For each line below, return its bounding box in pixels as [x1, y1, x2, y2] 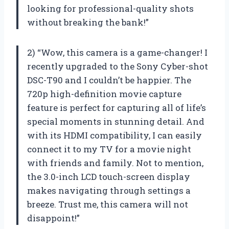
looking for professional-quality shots [27, 2, 194, 14]
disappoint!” [27, 212, 80, 224]
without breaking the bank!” [27, 16, 149, 28]
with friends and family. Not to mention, [27, 156, 203, 169]
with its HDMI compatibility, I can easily [27, 129, 202, 141]
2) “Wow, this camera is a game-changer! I [27, 46, 208, 58]
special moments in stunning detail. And [27, 115, 204, 127]
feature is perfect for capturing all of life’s [27, 101, 206, 113]
